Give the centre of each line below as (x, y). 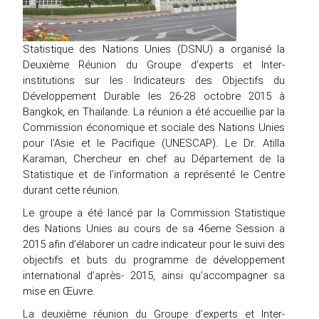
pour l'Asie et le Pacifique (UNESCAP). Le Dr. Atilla (154, 142)
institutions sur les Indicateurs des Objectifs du (154, 80)
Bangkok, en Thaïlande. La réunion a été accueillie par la (154, 111)
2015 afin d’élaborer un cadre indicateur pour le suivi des (154, 244)
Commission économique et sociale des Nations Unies (154, 127)
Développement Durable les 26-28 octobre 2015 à (154, 95)
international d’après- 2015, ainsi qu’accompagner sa (154, 275)
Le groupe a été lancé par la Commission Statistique (154, 212)
